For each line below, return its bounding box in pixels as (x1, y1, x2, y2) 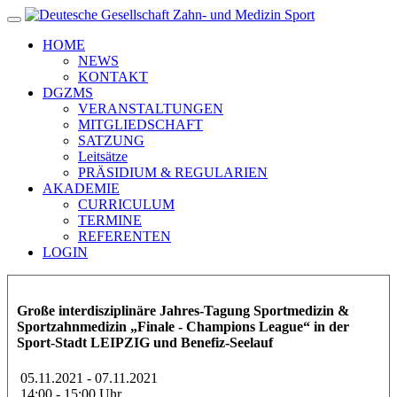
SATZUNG (78, 133, 144, 148)
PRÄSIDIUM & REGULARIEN (78, 165, 268, 180)
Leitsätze (78, 149, 128, 164)
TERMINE (78, 213, 142, 228)
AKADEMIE (43, 181, 120, 196)
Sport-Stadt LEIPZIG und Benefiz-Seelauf (17, 335, 273, 351)
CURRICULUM (78, 197, 175, 212)
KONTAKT (78, 69, 148, 84)
